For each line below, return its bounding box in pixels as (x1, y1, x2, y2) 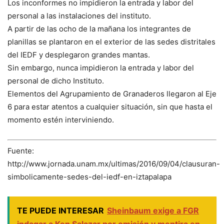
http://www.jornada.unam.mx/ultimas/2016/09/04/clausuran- (7, 158, 220, 168)
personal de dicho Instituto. (7, 76, 104, 86)
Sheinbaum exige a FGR (107, 205, 199, 215)
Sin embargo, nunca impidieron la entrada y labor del (7, 63, 194, 73)
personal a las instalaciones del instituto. (7, 11, 151, 21)
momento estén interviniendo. (7, 115, 114, 125)
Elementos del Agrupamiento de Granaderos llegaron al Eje (7, 89, 216, 99)
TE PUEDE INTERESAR (17, 205, 104, 215)
